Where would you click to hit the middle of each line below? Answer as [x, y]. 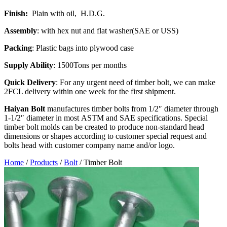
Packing [18, 48]
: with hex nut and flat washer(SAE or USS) [108, 30]
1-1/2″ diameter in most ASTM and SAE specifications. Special [106, 118]
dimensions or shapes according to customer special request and [105, 136]
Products [44, 162]
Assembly [21, 30]
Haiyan [16, 108]
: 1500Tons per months [90, 65]
